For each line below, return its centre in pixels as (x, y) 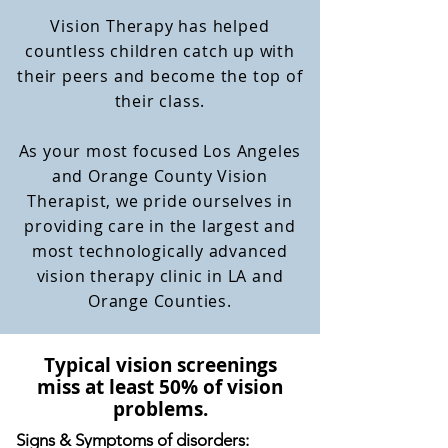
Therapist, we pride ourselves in (160, 201)
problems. (160, 409)
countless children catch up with (160, 51)
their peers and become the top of (160, 76)
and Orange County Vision (160, 176)
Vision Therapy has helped (160, 26)
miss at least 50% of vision (160, 387)
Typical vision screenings (160, 365)
